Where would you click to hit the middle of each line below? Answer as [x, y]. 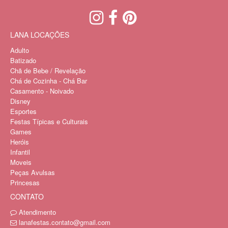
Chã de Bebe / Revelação [48, 70]
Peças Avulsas [33, 172]
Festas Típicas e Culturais [49, 121]
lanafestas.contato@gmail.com [65, 222]
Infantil [20, 152]
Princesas [25, 182]
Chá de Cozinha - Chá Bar [49, 80]
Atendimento [36, 212]
